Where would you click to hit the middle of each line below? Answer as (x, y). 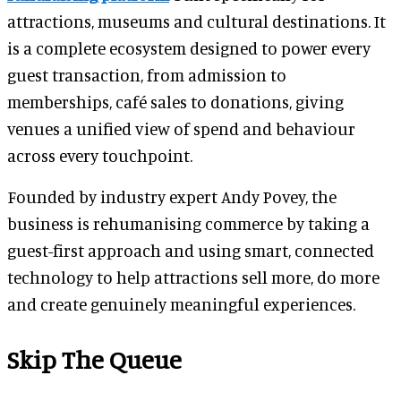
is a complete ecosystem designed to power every (189, 47)
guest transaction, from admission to (147, 74)
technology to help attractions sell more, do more (193, 277)
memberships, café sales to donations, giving (175, 101)
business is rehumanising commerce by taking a (188, 223)
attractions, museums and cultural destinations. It (196, 21)
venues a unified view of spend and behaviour (181, 128)
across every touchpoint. (100, 155)
